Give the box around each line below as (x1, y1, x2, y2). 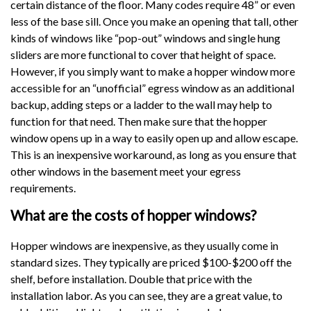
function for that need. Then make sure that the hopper (10, 114, 267, 128)
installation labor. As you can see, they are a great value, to (10, 288, 283, 302)
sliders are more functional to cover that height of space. (10, 47, 276, 61)
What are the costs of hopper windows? (10, 206, 256, 224)
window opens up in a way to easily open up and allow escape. (10, 131, 298, 144)
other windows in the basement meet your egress (10, 164, 241, 178)
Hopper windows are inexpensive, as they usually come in (10, 238, 278, 252)
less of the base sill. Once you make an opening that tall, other (10, 14, 299, 28)
